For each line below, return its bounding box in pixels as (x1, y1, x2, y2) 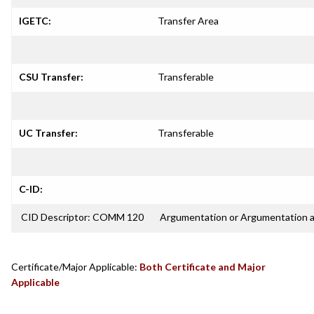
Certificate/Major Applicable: (11, 261, 137, 273)
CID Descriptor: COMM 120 (19, 211, 144, 223)
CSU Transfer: (19, 71, 83, 83)
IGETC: (19, 15, 51, 27)
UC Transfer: (19, 127, 78, 139)
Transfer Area (158, 15, 219, 27)
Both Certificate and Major (139, 261, 266, 273)
